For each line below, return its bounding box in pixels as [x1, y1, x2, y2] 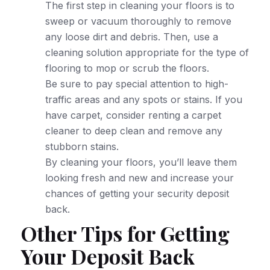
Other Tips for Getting [21, 219, 230, 247]
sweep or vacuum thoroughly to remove [45, 14, 231, 27]
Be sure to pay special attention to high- [45, 77, 228, 90]
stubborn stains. [45, 140, 119, 152]
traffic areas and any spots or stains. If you [45, 93, 242, 105]
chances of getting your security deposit [45, 187, 229, 199]
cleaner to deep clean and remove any [45, 124, 222, 137]
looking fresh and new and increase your [45, 171, 234, 184]
